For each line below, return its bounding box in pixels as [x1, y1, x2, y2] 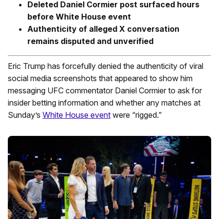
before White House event [27, 12, 131, 22]
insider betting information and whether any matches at [8, 98, 200, 108]
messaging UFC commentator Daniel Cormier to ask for [8, 86, 202, 95]
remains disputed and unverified [27, 36, 153, 46]
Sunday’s [8, 110, 43, 120]
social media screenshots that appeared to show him [8, 73, 193, 83]
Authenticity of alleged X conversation [27, 24, 179, 34]
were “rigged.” [110, 110, 162, 120]
